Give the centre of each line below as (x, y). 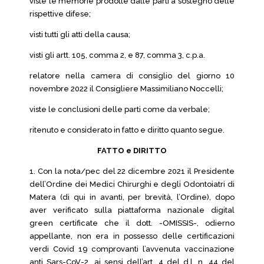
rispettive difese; (60, 14)
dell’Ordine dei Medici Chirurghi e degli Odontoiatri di (132, 184)
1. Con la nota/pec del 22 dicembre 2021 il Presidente (132, 171)
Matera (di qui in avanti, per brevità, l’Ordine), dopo (132, 197)
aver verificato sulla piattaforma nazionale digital (132, 210)
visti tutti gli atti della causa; (80, 34)
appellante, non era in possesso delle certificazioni (132, 236)
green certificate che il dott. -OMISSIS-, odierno (132, 223)
